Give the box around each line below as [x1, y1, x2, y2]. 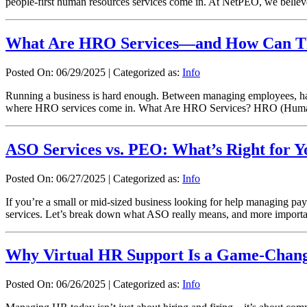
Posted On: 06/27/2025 [5, 172, 106, 184]
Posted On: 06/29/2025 [5, 66, 106, 78]
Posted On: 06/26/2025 [5, 278, 106, 291]
